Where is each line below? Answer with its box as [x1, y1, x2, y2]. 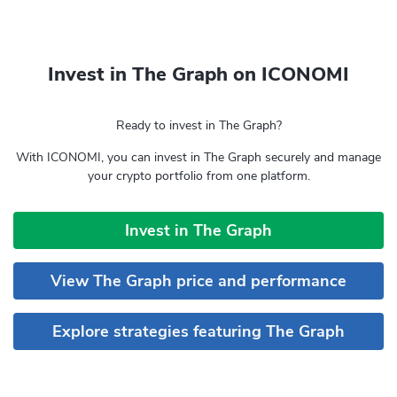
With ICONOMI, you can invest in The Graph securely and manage [16, 149, 381, 166]
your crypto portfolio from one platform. [87, 167, 310, 184]
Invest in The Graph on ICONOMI [48, 61, 349, 88]
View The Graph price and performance [51, 269, 346, 292]
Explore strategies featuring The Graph [52, 320, 345, 342]
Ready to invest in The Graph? [115, 117, 282, 134]
